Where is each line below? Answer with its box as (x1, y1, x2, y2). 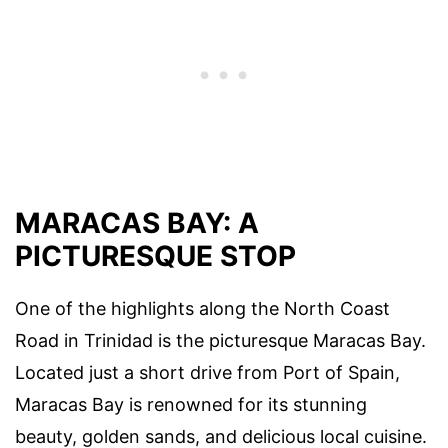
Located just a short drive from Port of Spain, (15, 361, 400, 383)
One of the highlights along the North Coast (15, 297, 390, 319)
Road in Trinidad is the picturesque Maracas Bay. (15, 329, 426, 351)
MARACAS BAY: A (15, 205, 259, 240)
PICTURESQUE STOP (15, 238, 296, 273)
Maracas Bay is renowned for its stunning (15, 393, 367, 415)
